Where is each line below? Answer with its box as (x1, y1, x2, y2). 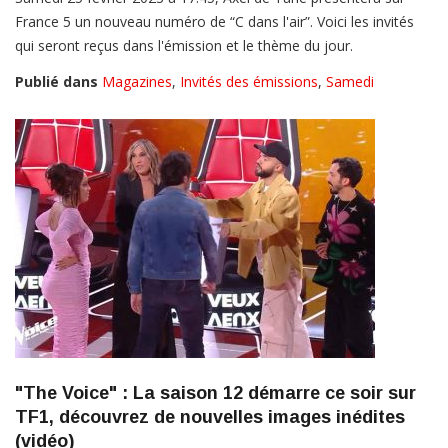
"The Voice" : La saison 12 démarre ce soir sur (15, 382, 416, 403)
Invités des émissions (180, 71, 318, 91)
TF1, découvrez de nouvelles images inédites (15, 406, 405, 427)
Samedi (326, 71, 374, 91)
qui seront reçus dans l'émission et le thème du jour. (15, 35, 353, 55)
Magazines (102, 71, 172, 91)
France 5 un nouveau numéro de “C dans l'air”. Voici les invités (15, 11, 414, 31)
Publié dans (15, 71, 98, 91)
